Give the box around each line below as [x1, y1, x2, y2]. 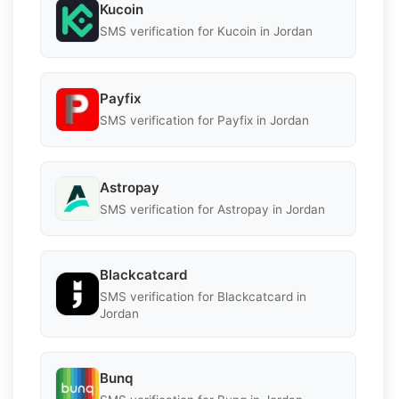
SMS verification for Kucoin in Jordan [100, 24, 313, 39]
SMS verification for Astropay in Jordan [100, 202, 325, 217]
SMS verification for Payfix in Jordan [100, 113, 309, 128]
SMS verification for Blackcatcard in [100, 289, 306, 304]
